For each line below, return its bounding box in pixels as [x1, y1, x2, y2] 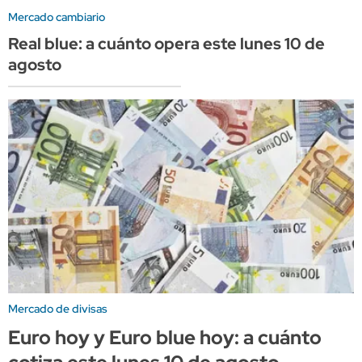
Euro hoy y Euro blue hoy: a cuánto [8, 324, 322, 350]
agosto [8, 54, 61, 76]
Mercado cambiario [8, 10, 105, 25]
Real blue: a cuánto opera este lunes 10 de [8, 33, 325, 55]
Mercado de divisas [8, 301, 107, 316]
